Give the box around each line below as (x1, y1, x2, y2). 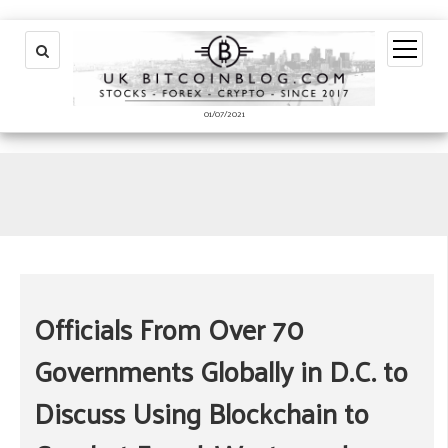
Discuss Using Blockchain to (34, 387, 369, 438)
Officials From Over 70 (34, 303, 304, 354)
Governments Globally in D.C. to (34, 345, 408, 396)
